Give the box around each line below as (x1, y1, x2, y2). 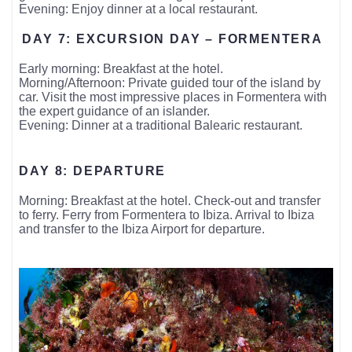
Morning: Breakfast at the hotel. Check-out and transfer (19, 193, 321, 207)
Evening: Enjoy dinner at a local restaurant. (19, 2, 258, 16)
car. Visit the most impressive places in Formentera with (19, 90, 328, 104)
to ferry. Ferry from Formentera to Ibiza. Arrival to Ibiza (19, 207, 315, 222)
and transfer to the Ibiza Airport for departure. (19, 222, 266, 236)
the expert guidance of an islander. (19, 104, 211, 118)
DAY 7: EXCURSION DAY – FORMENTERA (22, 31, 323, 46)
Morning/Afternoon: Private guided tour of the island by (19, 75, 321, 90)
